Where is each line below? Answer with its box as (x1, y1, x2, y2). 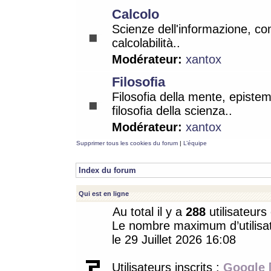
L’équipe (183, 140, 207, 146)
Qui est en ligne (79, 190, 129, 197)
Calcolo (112, 7, 159, 22)
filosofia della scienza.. (112, 104, 232, 117)
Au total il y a (113, 205, 186, 218)
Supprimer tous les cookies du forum (76, 140, 178, 146)
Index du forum (79, 166, 136, 175)
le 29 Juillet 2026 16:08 (112, 233, 236, 246)
